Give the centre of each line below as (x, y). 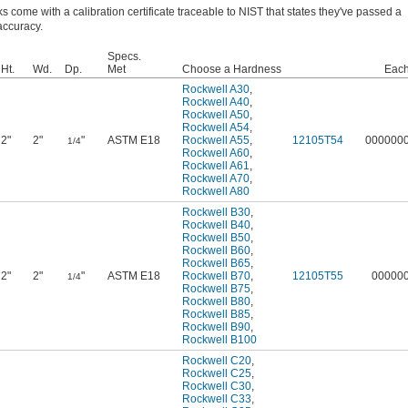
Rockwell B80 (216, 302)
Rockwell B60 (216, 251)
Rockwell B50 (216, 238)
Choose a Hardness (232, 70)
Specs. (124, 57)
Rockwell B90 (216, 327)
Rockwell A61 (216, 166)
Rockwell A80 (216, 192)
